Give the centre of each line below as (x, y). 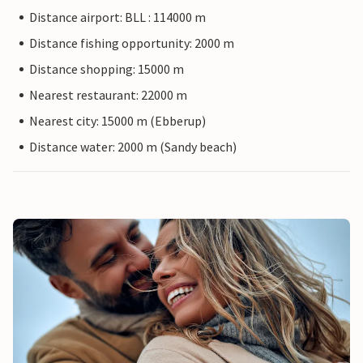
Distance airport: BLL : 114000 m (117, 17)
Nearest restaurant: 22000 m (108, 95)
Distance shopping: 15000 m (107, 69)
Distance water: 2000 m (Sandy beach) (133, 147)
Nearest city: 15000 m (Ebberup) (117, 121)
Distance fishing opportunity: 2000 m (132, 43)
